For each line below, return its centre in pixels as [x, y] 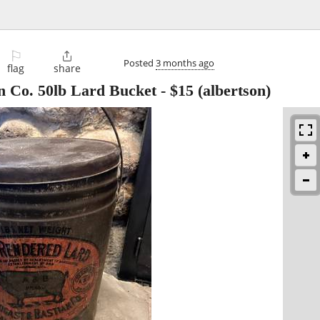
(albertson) [232, 91]
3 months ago [185, 62]
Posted [140, 62]
